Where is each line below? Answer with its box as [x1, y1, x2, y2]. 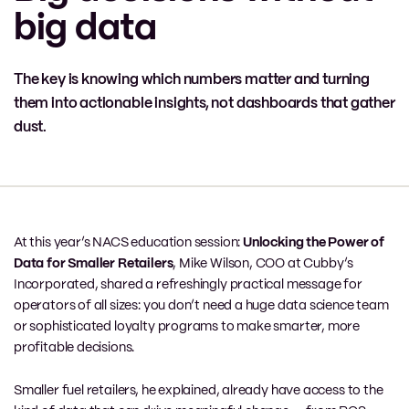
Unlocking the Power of [242, 236, 385, 249]
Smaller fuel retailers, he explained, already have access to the [14, 383, 383, 397]
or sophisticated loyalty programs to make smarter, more [14, 320, 361, 333]
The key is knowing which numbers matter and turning [14, 72, 370, 87]
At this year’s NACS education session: [14, 236, 243, 249]
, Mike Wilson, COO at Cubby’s [173, 257, 354, 270]
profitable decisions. [14, 341, 135, 354]
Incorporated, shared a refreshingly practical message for [14, 278, 362, 291]
